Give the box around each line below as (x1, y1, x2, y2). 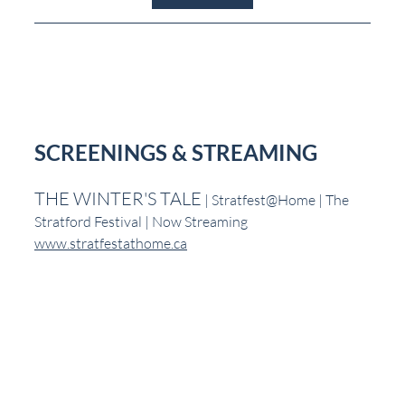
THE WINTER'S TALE (34, 186, 202, 210)
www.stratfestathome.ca (34, 233, 187, 252)
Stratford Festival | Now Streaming (34, 212, 248, 231)
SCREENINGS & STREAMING (34, 138, 317, 165)
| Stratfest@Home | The (202, 190, 352, 209)
